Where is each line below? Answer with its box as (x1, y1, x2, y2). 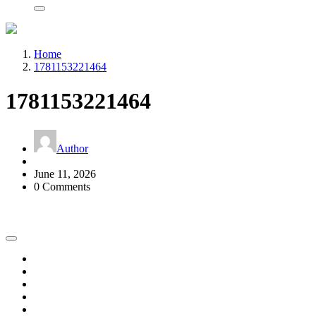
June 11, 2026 (34, 167, 96, 180)
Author (56, 142, 88, 154)
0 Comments (34, 180, 90, 193)
